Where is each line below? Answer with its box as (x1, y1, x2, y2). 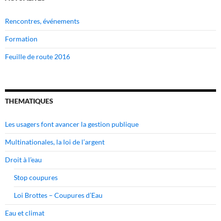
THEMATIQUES (5, 97, 53, 106)
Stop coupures (14, 173, 58, 182)
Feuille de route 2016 (5, 52, 70, 61)
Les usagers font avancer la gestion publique (5, 120, 139, 129)
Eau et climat (5, 209, 44, 218)
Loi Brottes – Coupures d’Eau (14, 191, 103, 200)
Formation (5, 35, 37, 43)
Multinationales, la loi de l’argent (5, 138, 105, 147)
